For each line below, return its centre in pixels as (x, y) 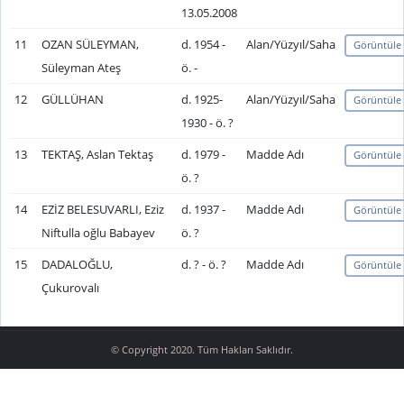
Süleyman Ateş (81, 68)
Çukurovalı (70, 288)
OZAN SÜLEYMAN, (90, 44)
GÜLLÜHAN (72, 99)
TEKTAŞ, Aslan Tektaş (97, 154)
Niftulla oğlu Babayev (98, 233)
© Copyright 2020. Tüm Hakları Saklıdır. (202, 350)
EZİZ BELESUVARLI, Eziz (102, 209)
